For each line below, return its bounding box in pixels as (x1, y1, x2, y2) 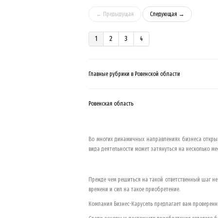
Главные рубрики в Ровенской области (89, 70, 180, 77)
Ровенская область (89, 100, 133, 107)
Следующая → (150, 10, 184, 18)
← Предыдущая (96, 10, 134, 18)
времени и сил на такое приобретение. (89, 185, 180, 193)
